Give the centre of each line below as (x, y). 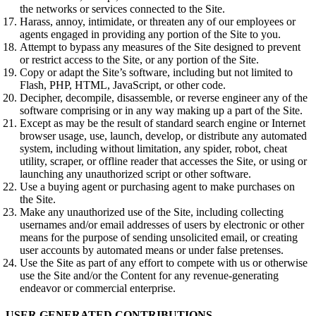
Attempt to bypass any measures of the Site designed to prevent (160, 47)
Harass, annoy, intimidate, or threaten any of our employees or (158, 22)
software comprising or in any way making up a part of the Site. (161, 111)
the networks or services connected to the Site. (122, 9)
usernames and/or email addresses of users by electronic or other (162, 225)
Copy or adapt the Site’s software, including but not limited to (156, 73)
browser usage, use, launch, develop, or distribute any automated (163, 136)
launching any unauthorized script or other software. (135, 174)
